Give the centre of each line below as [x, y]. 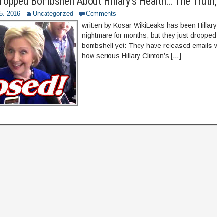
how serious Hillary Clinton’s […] [132, 56]
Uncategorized [53, 13]
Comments [101, 13]
